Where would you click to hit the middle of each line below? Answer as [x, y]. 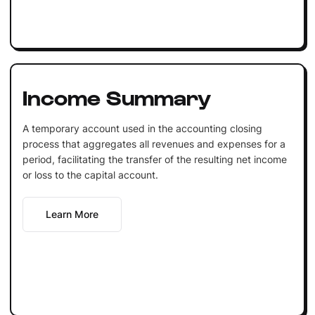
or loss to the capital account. [90, 174]
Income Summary [116, 96]
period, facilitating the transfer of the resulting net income [154, 159]
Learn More [72, 214]
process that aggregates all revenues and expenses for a [154, 143]
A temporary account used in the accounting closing [142, 128]
